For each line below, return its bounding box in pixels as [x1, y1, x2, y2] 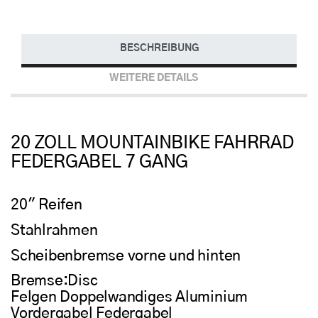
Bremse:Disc [11, 273, 98, 289]
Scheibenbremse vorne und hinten [11, 248, 241, 263]
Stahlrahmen [11, 223, 98, 238]
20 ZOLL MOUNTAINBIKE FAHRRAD [11, 133, 294, 152]
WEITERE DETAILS [109, 73, 198, 84]
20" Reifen [11, 197, 82, 213]
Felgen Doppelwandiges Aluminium [11, 290, 248, 305]
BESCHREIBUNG [119, 43, 199, 54]
